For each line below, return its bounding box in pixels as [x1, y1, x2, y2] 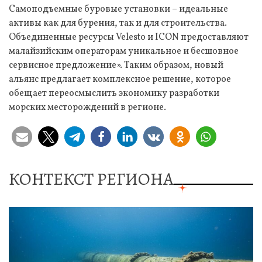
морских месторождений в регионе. [9, 101, 166, 115]
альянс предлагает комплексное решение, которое [9, 73, 231, 87]
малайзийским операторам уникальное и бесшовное [9, 45, 239, 58]
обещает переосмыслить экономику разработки [9, 87, 219, 101]
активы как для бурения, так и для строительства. [9, 17, 227, 30]
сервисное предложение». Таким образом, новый [9, 59, 223, 73]
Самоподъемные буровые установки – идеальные [9, 3, 228, 16]
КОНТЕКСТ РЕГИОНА [9, 167, 174, 191]
